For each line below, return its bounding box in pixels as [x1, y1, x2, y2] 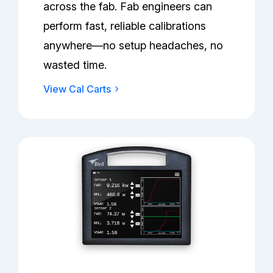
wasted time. [43, 58, 107, 71]
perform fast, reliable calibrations [43, 19, 207, 32]
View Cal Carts [43, 82, 112, 95]
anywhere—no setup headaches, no [43, 38, 224, 52]
